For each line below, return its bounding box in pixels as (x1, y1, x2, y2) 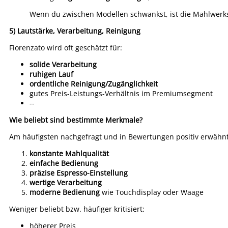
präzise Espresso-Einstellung (30, 168, 128, 178)
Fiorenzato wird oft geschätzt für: (9, 43, 122, 52)
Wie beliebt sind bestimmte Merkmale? (9, 115, 142, 125)
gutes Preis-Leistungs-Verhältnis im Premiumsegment (30, 89, 213, 98)
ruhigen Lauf (30, 69, 73, 79)
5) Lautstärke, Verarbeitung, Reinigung (9, 26, 140, 36)
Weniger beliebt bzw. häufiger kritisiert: (9, 204, 145, 214)
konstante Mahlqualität (30, 149, 109, 158)
